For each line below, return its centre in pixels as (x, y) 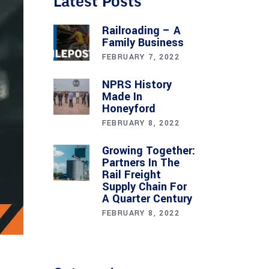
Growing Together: (148, 151)
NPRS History (137, 85)
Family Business (143, 43)
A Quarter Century (147, 199)
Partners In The (141, 163)
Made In (122, 97)
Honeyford (128, 109)
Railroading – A (141, 31)
